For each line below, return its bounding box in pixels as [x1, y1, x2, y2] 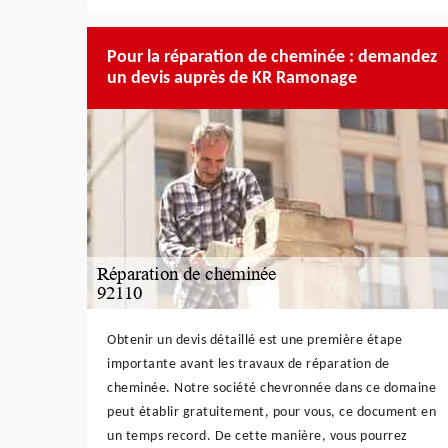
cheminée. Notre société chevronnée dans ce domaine [107, 380, 436, 396]
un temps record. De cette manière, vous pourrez [107, 428, 408, 444]
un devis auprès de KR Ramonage [107, 68, 357, 88]
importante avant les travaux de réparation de [107, 356, 390, 372]
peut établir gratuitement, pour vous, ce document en [107, 404, 436, 420]
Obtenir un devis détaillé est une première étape [107, 332, 402, 348]
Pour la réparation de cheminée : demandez [107, 47, 437, 67]
